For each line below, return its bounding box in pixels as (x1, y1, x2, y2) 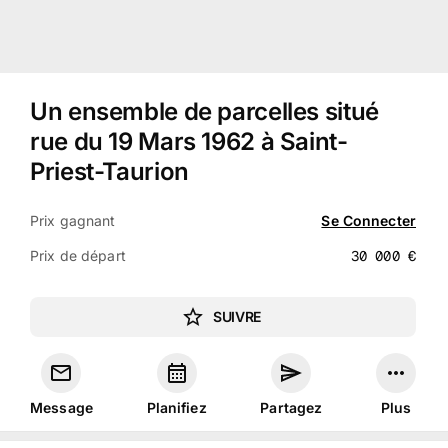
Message (30, 399, 93, 416)
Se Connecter (321, 211, 416, 229)
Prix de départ (30, 246, 126, 264)
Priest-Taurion (30, 157, 189, 186)
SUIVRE (212, 308, 262, 325)
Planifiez (146, 399, 207, 416)
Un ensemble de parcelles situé (30, 97, 379, 126)
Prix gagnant (30, 211, 116, 229)
